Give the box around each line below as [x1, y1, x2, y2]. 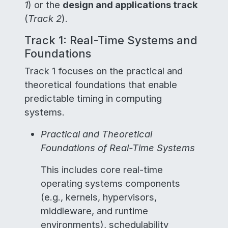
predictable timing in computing [24, 93, 162, 104]
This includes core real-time [41, 164, 163, 175]
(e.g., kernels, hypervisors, [41, 191, 157, 203]
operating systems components [41, 178, 180, 189]
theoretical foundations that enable [24, 79, 177, 90]
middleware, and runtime [41, 205, 148, 216]
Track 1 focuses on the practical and [24, 65, 183, 76]
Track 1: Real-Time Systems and [24, 34, 197, 47]
